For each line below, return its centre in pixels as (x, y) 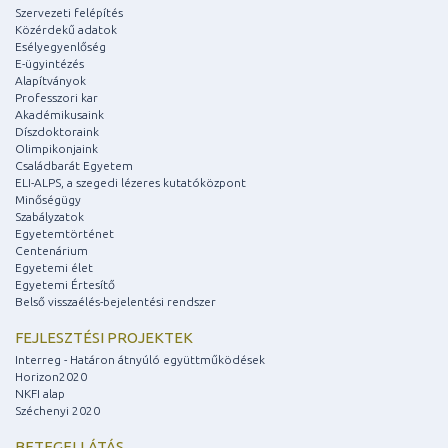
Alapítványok (50, 81)
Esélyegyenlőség (60, 47)
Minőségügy (48, 200)
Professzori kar (56, 98)
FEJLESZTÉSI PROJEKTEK (104, 338)
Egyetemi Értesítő (65, 285)
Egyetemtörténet (64, 234)
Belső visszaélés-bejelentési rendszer (115, 302)
